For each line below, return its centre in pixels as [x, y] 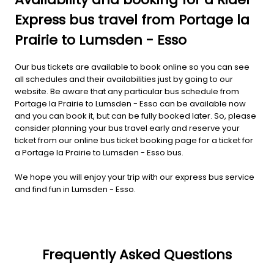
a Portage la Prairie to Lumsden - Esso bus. [99, 152]
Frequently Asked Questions [137, 254]
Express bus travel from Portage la [132, 20]
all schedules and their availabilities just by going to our [124, 79]
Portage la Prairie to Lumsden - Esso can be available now [130, 103]
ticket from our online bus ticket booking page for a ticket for [134, 140]
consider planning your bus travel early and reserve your [127, 128]
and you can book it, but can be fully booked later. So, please [135, 116]
